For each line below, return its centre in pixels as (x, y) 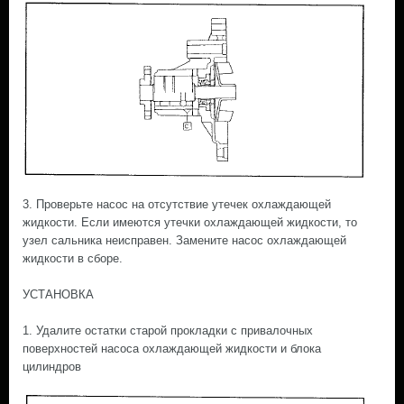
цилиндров (52, 367)
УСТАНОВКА (58, 294)
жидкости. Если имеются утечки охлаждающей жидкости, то (190, 222)
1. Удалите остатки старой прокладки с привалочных (168, 331)
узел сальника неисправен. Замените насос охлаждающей (184, 240)
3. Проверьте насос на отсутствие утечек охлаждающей (177, 204)
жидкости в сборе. (73, 258)
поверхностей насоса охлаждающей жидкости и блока (172, 349)
